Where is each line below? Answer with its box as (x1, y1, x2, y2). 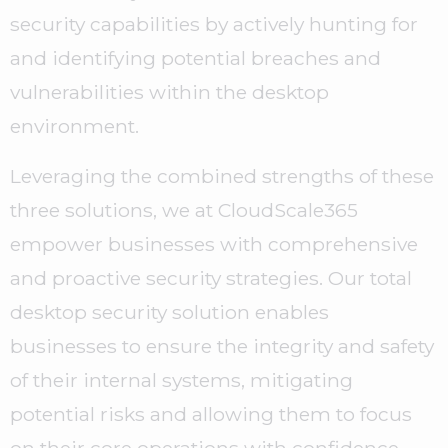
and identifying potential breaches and (10, 46, 381, 71)
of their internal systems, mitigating (10, 368, 353, 393)
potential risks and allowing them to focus (10, 402, 412, 427)
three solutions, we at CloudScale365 (10, 198, 358, 223)
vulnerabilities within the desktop (10, 80, 329, 105)
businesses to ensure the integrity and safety (10, 334, 434, 359)
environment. (10, 114, 139, 139)
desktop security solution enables (10, 300, 329, 325)
